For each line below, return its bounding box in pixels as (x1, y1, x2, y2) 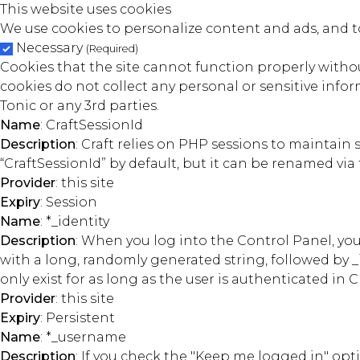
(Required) (86, 43, 138, 55)
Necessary (16, 40, 86, 55)
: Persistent (40, 310, 115, 325)
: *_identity (40, 214, 109, 229)
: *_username (40, 329, 126, 345)
